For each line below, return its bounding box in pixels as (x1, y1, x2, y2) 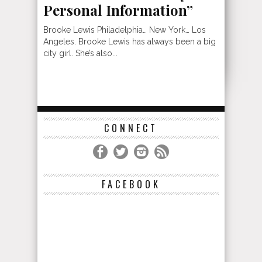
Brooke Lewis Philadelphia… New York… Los (43, 25, 206, 35)
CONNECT (104, 121, 158, 135)
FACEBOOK (101, 177, 161, 191)
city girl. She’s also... (43, 49, 118, 58)
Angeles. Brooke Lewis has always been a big (43, 37, 216, 46)
